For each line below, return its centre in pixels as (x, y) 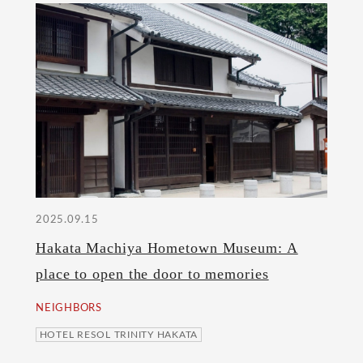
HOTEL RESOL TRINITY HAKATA (119, 334)
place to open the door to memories (152, 274)
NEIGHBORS (69, 309)
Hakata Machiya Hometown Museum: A (167, 248)
